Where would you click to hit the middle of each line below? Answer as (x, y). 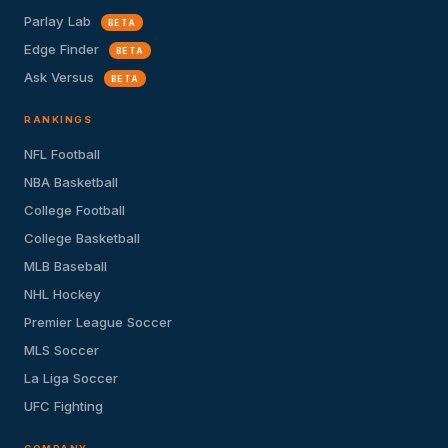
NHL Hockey (62, 293)
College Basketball (82, 237)
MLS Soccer (61, 349)
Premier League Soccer (98, 321)
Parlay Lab (59, 21)
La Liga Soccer (71, 378)
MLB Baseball (65, 265)
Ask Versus (61, 77)
